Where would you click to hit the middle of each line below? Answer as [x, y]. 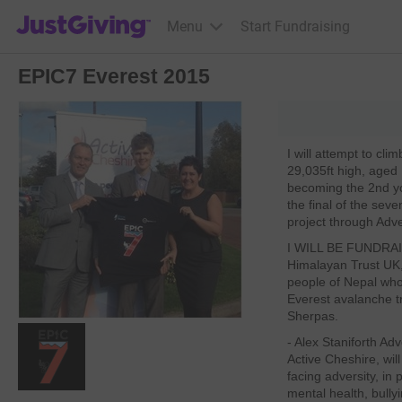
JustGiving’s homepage [89, 15]
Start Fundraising [295, 26]
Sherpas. [315, 316]
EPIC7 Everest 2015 [114, 76]
